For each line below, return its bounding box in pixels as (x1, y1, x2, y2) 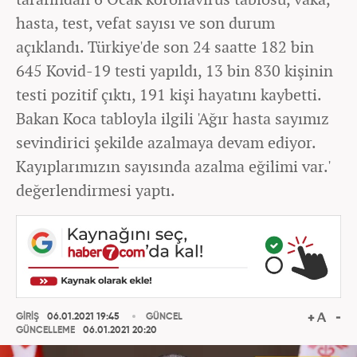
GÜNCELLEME (16, 326, 75, 336)
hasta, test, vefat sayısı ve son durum (16, 12, 275, 33)
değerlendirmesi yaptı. (16, 179, 175, 201)
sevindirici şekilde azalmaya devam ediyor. (16, 131, 316, 153)
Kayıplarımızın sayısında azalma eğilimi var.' (16, 155, 330, 177)
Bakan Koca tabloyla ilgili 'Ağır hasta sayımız (16, 108, 329, 129)
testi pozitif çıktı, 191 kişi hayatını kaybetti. (16, 84, 321, 105)
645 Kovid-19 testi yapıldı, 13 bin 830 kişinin (16, 60, 333, 81)
